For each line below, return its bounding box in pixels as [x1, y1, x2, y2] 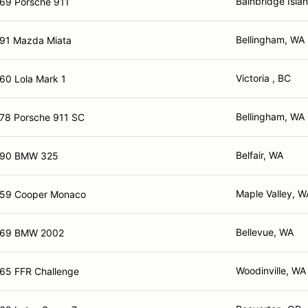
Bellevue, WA [236, 226, 294, 238]
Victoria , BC [236, 72, 291, 84]
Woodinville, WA [236, 265, 306, 276]
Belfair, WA [236, 149, 283, 161]
